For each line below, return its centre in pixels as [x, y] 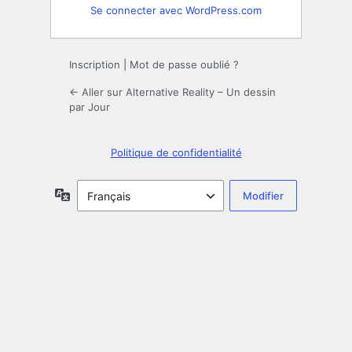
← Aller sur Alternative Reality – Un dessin [172, 92]
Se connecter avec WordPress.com [176, 11]
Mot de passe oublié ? [184, 65]
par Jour [90, 107]
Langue [89, 194]
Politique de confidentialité [176, 153]
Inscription [95, 65]
